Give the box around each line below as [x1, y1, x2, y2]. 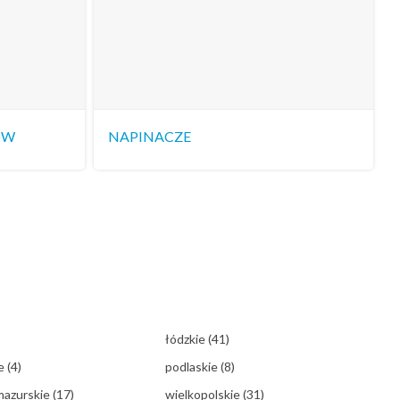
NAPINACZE [107, 128, 191, 146]
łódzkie [165, 331, 209, 347]
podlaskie [165, 359, 221, 375]
